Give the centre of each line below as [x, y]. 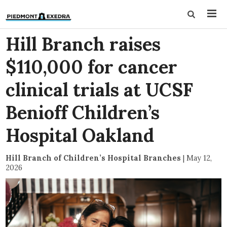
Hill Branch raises [83, 44]
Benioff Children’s [83, 112]
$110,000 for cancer [92, 67]
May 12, [199, 158]
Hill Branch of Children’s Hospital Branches [93, 158]
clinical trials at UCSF [100, 90]
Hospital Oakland [80, 135]
